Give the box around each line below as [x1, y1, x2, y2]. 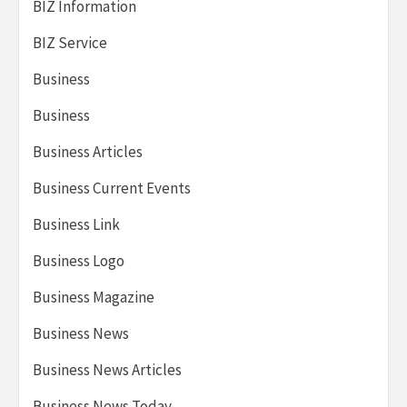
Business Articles [33, 141, 143, 162]
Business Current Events [33, 177, 191, 198]
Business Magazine [33, 286, 154, 307]
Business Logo [33, 250, 124, 271]
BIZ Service [33, 32, 107, 53]
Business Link [33, 213, 120, 234]
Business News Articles [33, 359, 182, 380]
